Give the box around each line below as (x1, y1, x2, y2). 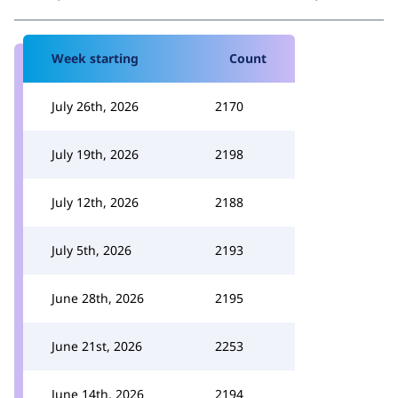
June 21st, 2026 (52, 338, 142, 354)
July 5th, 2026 (52, 242, 131, 259)
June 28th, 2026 (52, 290, 144, 306)
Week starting (52, 50, 139, 67)
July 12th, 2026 (52, 194, 139, 211)
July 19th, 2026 (52, 146, 139, 163)
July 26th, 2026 (52, 98, 139, 115)
